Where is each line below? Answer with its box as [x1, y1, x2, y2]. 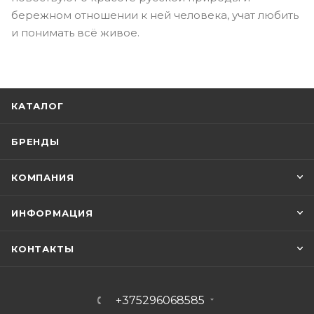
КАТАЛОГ [11, 100, 64, 111]
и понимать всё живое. [11, 25, 139, 39]
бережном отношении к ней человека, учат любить [11, 8, 299, 22]
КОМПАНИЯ [11, 171, 74, 183]
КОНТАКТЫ [11, 243, 74, 254]
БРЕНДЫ [11, 135, 60, 147]
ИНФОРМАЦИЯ [11, 207, 93, 219]
